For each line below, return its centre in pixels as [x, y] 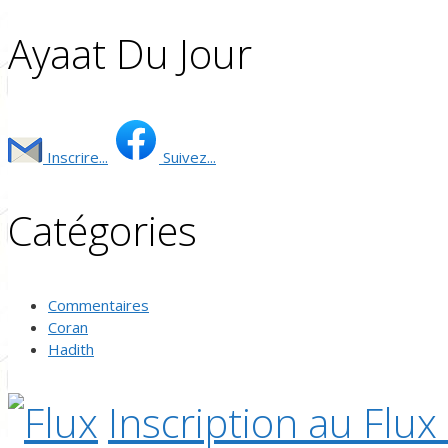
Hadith [71, 349]
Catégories [102, 230]
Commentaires [98, 305]
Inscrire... [75, 156]
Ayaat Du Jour [130, 53]
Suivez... [187, 156]
